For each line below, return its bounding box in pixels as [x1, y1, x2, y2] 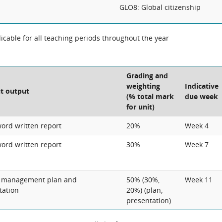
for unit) [126, 102, 155, 111]
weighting [126, 81, 160, 91]
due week [185, 92, 218, 101]
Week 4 [185, 121, 209, 130]
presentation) [126, 196, 171, 205]
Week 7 [185, 140, 209, 149]
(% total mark [126, 92, 174, 101]
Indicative [185, 81, 219, 91]
